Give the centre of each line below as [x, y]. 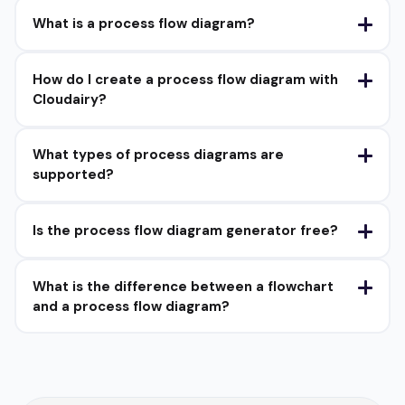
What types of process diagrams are [158, 155]
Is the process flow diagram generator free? [185, 230]
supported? [73, 175]
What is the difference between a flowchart [183, 286]
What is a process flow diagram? [143, 24]
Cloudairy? [69, 99]
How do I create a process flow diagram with [185, 79]
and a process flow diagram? [131, 306]
